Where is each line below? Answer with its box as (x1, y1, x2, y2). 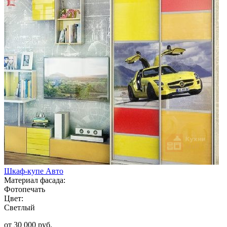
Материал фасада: (4, 175, 65, 184)
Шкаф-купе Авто (4, 166, 63, 175)
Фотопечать (4, 184, 45, 194)
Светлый (4, 203, 35, 212)
